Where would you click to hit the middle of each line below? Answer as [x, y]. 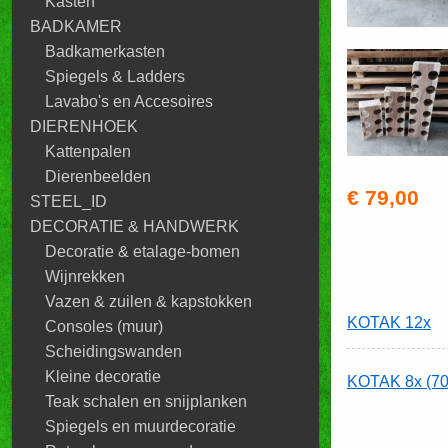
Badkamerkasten [105, 51]
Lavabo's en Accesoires [129, 101]
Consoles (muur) [104, 326]
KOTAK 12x [388, 322]
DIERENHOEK [84, 126]
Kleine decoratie [103, 376]
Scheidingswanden [113, 351]
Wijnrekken [85, 276]
